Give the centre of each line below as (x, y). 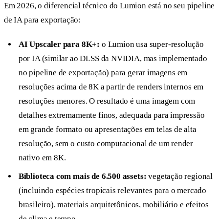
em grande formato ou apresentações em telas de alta (107, 130)
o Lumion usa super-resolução (152, 44)
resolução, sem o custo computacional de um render (106, 144)
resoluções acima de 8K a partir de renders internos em (111, 87)
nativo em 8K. (42, 158)
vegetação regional (180, 176)
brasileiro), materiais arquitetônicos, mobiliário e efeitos (113, 204)
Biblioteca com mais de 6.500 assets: (82, 176)
